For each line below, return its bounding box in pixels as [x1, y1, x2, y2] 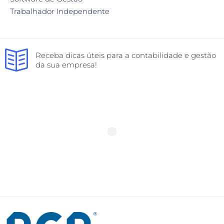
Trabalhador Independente [10, 6, 109, 16]
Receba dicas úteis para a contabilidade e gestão [35, 50, 216, 60]
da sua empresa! [35, 59, 97, 69]
